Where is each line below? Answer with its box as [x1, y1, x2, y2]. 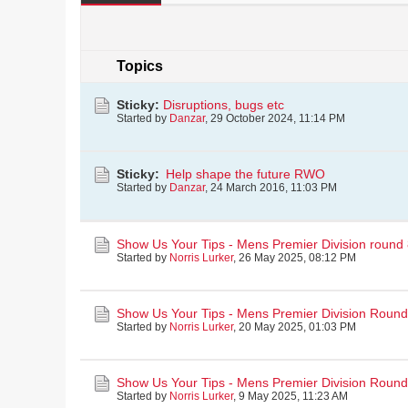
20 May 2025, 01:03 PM [239, 321, 356, 333]
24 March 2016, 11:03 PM [210, 181, 337, 194]
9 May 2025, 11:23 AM [239, 390, 348, 403]
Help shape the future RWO [166, 167, 325, 181]
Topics [117, 58, 163, 74]
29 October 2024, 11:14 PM [210, 112, 345, 125]
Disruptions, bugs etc [163, 97, 284, 112]
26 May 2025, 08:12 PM [239, 251, 356, 264]
